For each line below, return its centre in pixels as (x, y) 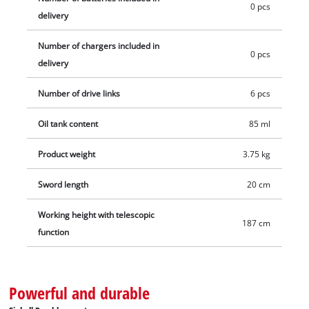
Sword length (63, 184)
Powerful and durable (80, 293)
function (54, 232)
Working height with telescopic (97, 215)
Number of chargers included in (99, 46)
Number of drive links (79, 93)
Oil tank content (68, 123)
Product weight (67, 154)
